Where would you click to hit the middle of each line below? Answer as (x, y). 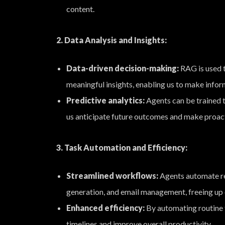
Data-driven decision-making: (123, 68)
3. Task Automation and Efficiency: (122, 147)
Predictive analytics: (105, 100)
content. (80, 9)
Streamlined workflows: (112, 176)
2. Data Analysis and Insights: (111, 40)
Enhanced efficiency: (105, 208)
